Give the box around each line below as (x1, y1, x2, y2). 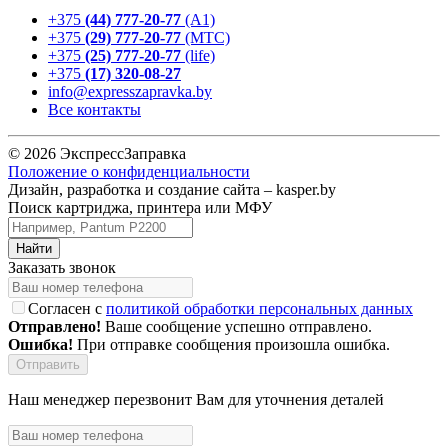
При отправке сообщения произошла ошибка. (73, 336, 390, 354)
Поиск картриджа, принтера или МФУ (8, 199, 272, 217)
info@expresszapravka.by (48, 83, 212, 101)
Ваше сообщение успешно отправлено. (101, 318, 372, 336)
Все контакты (48, 101, 141, 119)
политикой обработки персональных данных (106, 300, 413, 318)
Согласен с (28, 300, 106, 318)
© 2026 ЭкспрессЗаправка (8, 145, 186, 163)
